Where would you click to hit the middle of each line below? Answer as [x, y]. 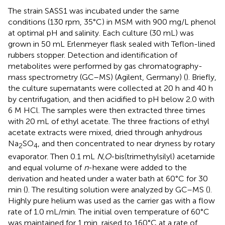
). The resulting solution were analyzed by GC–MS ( [117, 189]
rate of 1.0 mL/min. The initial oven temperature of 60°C [109, 211]
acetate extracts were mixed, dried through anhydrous [105, 132]
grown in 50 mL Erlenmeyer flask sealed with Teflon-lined [111, 44]
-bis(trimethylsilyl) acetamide [163, 156]
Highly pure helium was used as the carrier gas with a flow [111, 200]
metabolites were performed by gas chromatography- [105, 66]
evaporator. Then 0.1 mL [52, 156]
